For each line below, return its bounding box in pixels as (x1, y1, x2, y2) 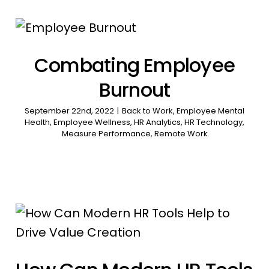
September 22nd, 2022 (25, 105, 114, 117)
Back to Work (122, 105, 173, 117)
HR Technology (184, 116, 243, 128)
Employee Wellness (53, 116, 130, 128)
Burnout (98, 76, 171, 104)
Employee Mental (177, 105, 244, 117)
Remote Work (154, 128, 208, 140)
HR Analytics (134, 116, 181, 128)
